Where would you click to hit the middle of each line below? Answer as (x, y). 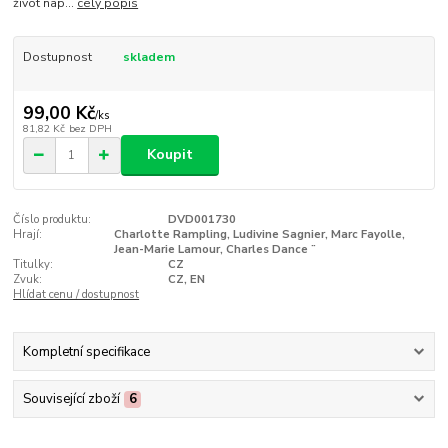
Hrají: (28, 234)
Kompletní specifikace (86, 352)
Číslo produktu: (52, 219)
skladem (148, 56)
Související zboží (71, 399)
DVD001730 (201, 219)
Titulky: (33, 264)
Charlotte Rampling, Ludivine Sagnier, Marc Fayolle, (260, 234)
